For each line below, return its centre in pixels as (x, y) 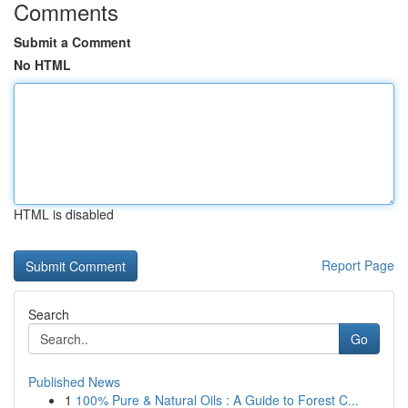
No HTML (42, 65)
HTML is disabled (64, 214)
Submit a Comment (72, 42)
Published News (74, 382)
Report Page (358, 265)
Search (49, 314)
